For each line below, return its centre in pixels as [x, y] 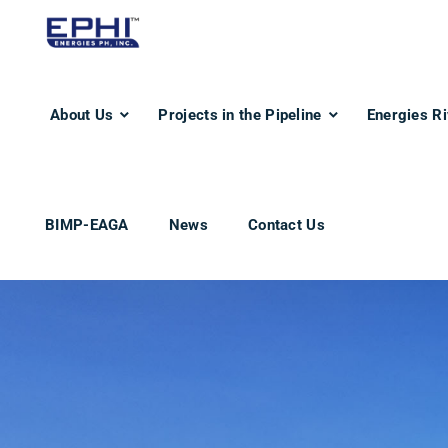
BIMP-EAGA [87, 225]
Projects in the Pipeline [240, 115]
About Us [82, 115]
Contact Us [286, 225]
